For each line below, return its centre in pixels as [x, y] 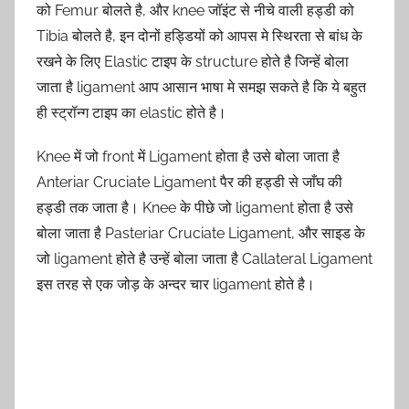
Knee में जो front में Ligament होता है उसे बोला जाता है [188, 156]
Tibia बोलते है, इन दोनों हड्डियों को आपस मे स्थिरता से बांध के [199, 36]
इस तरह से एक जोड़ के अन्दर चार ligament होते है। [176, 284]
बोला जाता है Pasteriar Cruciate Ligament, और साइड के [201, 233]
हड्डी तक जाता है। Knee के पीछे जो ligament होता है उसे [195, 207]
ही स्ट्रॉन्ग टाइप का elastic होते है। [131, 112]
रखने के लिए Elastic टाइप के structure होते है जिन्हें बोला [193, 61]
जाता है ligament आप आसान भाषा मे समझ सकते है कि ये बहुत [201, 87]
